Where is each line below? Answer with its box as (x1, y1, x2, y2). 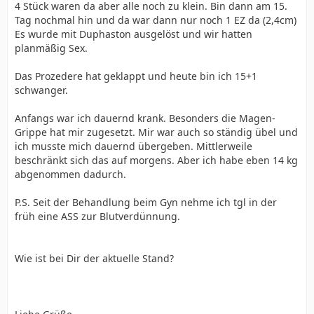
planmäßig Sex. (15, 41, 88, 55)
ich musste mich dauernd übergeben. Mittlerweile (15, 139, 252, 153)
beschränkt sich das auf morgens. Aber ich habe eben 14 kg (15, 153, 298, 167)
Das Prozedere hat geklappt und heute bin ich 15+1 (15, 69, 257, 83)
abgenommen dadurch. (15, 167, 126, 181)
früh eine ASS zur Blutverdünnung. (15, 209, 180, 223)
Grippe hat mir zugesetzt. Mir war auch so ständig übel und (15, 125, 298, 139)
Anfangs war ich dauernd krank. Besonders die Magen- (15, 111, 275, 125)
